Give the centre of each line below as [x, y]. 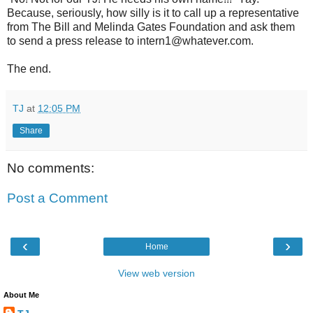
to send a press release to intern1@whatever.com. [130, 41]
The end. [29, 68]
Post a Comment [57, 198]
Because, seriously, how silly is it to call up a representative [153, 13]
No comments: [51, 168]
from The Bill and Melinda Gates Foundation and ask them [151, 27]
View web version [156, 273]
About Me [21, 294]
